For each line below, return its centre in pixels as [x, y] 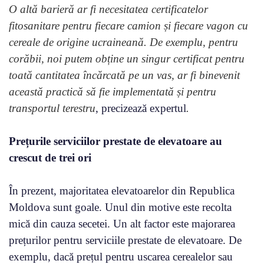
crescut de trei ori [50, 158]
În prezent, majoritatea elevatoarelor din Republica [122, 191]
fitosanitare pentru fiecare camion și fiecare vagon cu [128, 26]
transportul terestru [52, 108]
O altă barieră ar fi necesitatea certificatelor [108, 9]
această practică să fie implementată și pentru [113, 92]
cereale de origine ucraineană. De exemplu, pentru [123, 42]
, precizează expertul [141, 108]
